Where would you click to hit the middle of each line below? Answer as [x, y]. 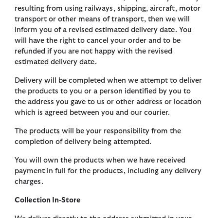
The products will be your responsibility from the [98, 131]
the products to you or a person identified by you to [103, 91]
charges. [29, 182]
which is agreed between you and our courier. [92, 113]
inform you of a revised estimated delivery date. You [103, 30]
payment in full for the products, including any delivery [108, 171]
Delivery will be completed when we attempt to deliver [108, 81]
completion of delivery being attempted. [83, 142]
